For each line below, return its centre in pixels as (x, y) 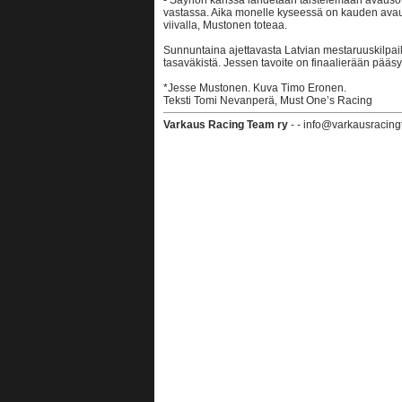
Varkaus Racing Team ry (226, 125)
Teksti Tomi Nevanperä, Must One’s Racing (268, 100)
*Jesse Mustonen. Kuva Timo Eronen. (255, 88)
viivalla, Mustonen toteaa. (225, 25)
